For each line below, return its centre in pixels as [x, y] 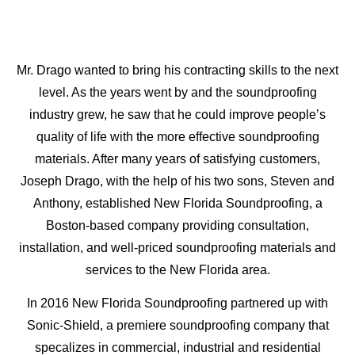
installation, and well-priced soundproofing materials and [177, 247]
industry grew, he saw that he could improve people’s [177, 114]
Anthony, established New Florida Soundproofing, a [177, 203]
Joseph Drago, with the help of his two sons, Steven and [177, 181]
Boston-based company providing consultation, [177, 225]
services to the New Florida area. [177, 269]
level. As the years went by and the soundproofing [177, 92]
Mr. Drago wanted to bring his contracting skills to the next [177, 70]
